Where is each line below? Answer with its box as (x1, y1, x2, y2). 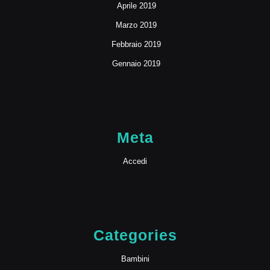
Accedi (123, 157, 147, 166)
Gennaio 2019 (112, 59, 160, 69)
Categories (93, 227, 177, 244)
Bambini (121, 254, 149, 264)
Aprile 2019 (116, 1, 156, 11)
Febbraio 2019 (111, 40, 161, 49)
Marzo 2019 (116, 20, 157, 30)
